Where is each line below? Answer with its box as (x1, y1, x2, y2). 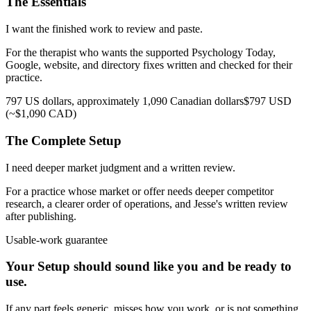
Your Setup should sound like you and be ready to (6, 259, 292, 274)
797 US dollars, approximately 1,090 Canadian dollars (6, 95, 244, 108)
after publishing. (6, 210, 76, 222)
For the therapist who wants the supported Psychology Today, (6, 47, 276, 59)
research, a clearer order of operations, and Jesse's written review (6, 197, 288, 210)
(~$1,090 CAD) (6, 108, 76, 120)
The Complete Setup (6, 133, 121, 148)
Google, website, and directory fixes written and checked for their (6, 59, 292, 72)
